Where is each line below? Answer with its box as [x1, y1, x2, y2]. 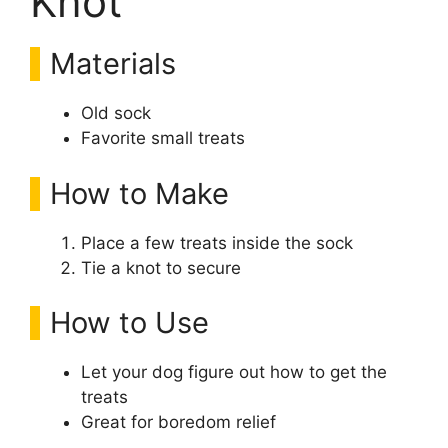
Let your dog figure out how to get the [81, 362, 387, 382]
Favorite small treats [81, 128, 245, 148]
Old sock [81, 103, 151, 123]
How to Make [50, 175, 229, 211]
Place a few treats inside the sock [81, 232, 353, 253]
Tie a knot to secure [81, 257, 241, 278]
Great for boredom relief [81, 412, 276, 432]
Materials [50, 46, 176, 81]
